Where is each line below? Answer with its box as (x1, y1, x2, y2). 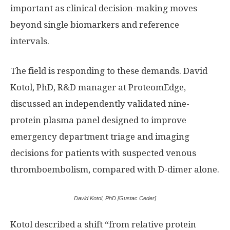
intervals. (10, 35, 49, 46)
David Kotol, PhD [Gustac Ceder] (74, 195, 156, 201)
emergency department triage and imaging (10, 131, 189, 142)
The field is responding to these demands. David (10, 65, 207, 76)
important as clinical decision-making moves (10, 3, 197, 13)
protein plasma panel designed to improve (10, 114, 186, 125)
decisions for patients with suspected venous (10, 147, 196, 158)
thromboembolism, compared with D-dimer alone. (10, 164, 219, 175)
